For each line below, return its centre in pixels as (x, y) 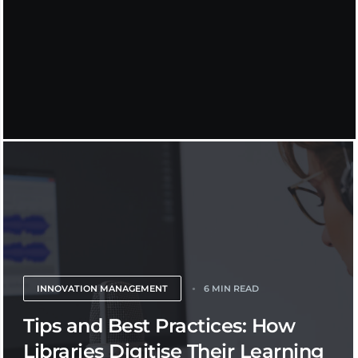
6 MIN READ (231, 288)
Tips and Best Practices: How (159, 326)
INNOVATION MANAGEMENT (102, 288)
